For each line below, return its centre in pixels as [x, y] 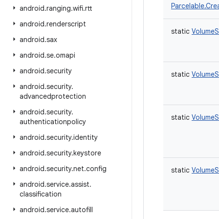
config [96, 169]
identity [86, 137]
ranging [59, 8]
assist [80, 184]
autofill [82, 210]
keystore [87, 153]
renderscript [66, 24]
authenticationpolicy [53, 122]
